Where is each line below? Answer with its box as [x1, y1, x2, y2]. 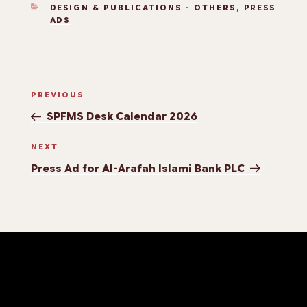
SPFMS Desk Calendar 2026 [46, 110, 197, 123]
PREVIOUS [31, 90, 84, 100]
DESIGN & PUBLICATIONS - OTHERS [49, 3, 236, 13]
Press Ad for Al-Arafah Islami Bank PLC [31, 162, 245, 175]
